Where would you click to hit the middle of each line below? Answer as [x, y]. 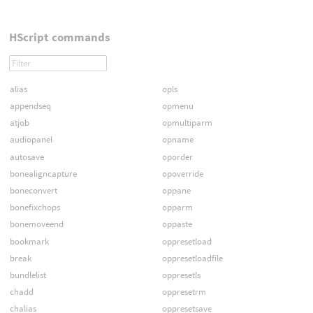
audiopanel [31, 140]
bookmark [29, 241]
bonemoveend [36, 224]
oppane [176, 190]
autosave [27, 156]
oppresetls [181, 275]
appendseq [30, 106]
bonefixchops [35, 208]
